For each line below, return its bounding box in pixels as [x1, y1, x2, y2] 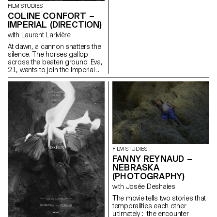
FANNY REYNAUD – [112, 153, 192, 164]
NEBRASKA [112, 162, 160, 172]
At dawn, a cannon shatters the [8, 43, 101, 51]
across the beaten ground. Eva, [8, 58, 103, 66]
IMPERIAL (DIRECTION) [8, 19, 102, 30]
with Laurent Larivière [21, 31, 71, 39]
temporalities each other [112, 201, 186, 210]
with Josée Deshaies [125, 182, 175, 190]
